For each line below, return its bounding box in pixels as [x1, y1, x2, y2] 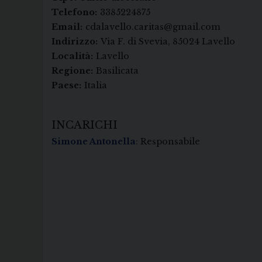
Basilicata [96, 65, 139, 77]
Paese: [51, 80, 81, 91]
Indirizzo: [51, 36, 98, 47]
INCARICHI [51, 119, 118, 132]
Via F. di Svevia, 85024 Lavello [101, 36, 235, 47]
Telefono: [51, 7, 97, 18]
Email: [51, 22, 82, 33]
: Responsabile [136, 136, 200, 147]
